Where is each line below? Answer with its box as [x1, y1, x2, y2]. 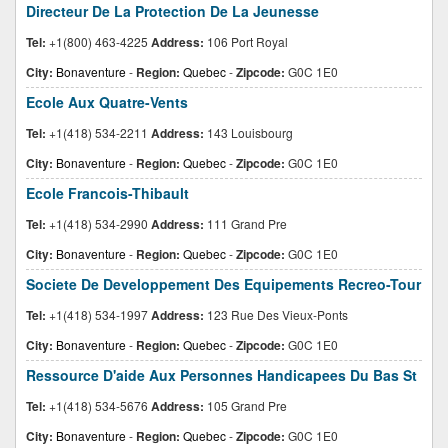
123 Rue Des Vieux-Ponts [204, 306, 348, 323]
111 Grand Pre [204, 215, 287, 232]
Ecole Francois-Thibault [26, 183, 189, 203]
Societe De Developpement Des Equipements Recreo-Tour [26, 274, 421, 294]
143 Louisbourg [204, 124, 293, 141]
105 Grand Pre [204, 397, 287, 414]
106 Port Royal [204, 33, 288, 50]
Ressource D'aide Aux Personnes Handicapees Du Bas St [26, 365, 417, 385]
